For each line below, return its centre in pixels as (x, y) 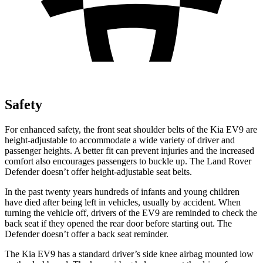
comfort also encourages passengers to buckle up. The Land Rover (128, 161)
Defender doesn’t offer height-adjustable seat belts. (98, 171)
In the (15, 191)
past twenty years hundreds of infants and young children (133, 191)
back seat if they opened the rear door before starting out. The (118, 223)
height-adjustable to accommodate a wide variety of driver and (120, 140)
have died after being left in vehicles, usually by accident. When (123, 202)
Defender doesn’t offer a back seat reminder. (87, 234)
